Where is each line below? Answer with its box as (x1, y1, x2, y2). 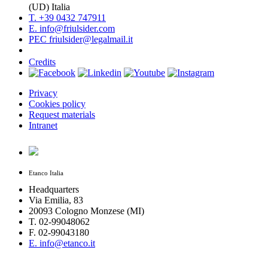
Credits (29, 57, 56, 68)
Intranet (29, 120, 57, 131)
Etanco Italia (29, 170, 63, 177)
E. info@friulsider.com (29, 23, 115, 34)
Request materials (29, 109, 95, 120)
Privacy (29, 88, 57, 99)
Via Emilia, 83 (29, 194, 83, 205)
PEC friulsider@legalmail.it (29, 34, 133, 45)
